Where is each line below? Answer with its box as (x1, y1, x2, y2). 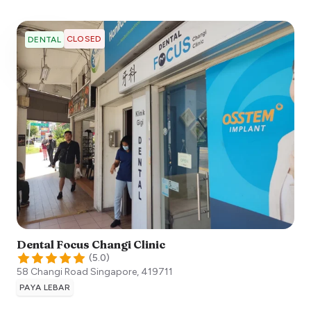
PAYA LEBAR (19, 282, 70, 292)
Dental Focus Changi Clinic (17, 237, 165, 251)
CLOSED (66, 33, 102, 44)
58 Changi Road (17, 265, 88, 278)
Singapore (90, 265, 137, 278)
